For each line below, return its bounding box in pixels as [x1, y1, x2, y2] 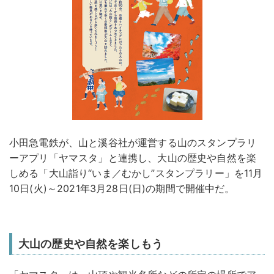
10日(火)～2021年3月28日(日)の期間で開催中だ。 [9, 182, 235, 194]
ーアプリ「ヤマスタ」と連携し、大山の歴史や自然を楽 [9, 151, 257, 164]
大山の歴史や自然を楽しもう [18, 237, 163, 250]
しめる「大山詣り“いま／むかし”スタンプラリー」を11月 [9, 166, 263, 179]
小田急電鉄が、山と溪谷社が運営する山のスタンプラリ [9, 136, 256, 149]
